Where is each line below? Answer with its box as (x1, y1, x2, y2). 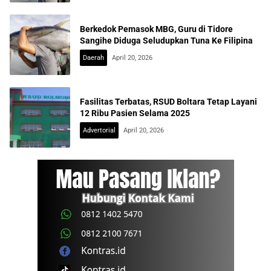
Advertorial (83, 126, 116, 135)
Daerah (83, 54, 104, 62)
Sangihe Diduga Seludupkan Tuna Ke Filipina (80, 36, 253, 46)
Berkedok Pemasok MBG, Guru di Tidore (80, 24, 233, 34)
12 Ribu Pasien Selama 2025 (80, 108, 190, 119)
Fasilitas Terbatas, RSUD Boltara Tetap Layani (80, 97, 257, 107)
